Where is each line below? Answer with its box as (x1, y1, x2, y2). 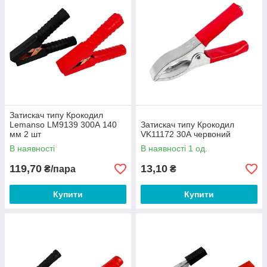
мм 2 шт (10, 129, 41, 139)
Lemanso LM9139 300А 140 (10, 120, 117, 129)
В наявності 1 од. (141, 144, 207, 153)
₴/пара (42, 164, 76, 174)
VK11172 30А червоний (141, 129, 231, 139)
